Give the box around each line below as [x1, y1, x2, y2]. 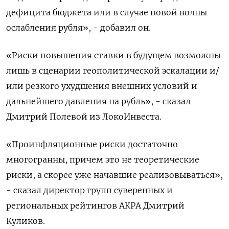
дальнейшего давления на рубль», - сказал [6, 96, 191, 106]
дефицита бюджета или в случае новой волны [6, 7, 207, 17]
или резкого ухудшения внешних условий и [6, 80, 197, 91]
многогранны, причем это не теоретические [6, 154, 199, 165]
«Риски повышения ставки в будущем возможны [6, 50, 221, 60]
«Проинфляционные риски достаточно [6, 139, 178, 149]
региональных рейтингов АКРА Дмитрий [6, 200, 185, 211]
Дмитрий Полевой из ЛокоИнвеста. [6, 111, 162, 122]
